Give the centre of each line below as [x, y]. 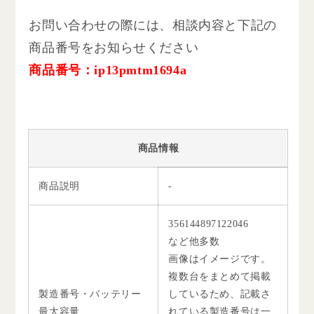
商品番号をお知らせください [114, 47]
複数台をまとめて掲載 [220, 276]
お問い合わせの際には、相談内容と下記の [153, 25]
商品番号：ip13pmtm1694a [108, 70]
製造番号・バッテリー [90, 294]
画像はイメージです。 [220, 259]
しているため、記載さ [220, 294]
